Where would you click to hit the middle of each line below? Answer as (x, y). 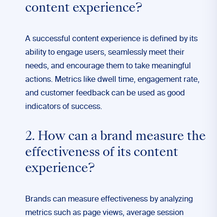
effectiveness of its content (102, 153)
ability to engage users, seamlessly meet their (105, 53)
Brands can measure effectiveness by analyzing (109, 200)
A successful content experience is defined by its (111, 39)
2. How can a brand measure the (116, 137)
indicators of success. (64, 107)
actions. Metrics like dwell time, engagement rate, (112, 80)
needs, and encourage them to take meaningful (108, 66)
